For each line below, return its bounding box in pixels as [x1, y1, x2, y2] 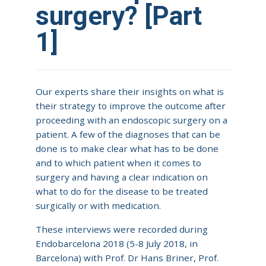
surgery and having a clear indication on [36, 170, 208, 183]
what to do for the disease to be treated [36, 185, 208, 197]
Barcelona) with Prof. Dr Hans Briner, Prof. [36, 251, 218, 264]
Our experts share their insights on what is [36, 85, 224, 97]
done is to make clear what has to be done [36, 142, 218, 154]
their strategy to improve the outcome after [36, 99, 226, 112]
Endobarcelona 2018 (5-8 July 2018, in [36, 237, 198, 249]
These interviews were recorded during [36, 223, 208, 235]
